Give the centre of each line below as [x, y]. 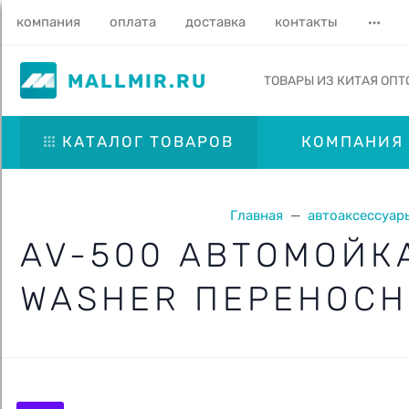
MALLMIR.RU [137, 81]
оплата [133, 22]
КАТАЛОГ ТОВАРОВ [148, 142]
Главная [256, 215]
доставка [215, 22]
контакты [306, 22]
